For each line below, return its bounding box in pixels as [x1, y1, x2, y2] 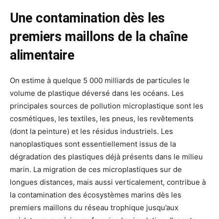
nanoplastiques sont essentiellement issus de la [10, 139, 176, 149]
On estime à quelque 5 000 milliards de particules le [10, 75, 190, 85]
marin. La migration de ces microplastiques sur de [10, 164, 182, 174]
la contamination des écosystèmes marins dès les [10, 190, 181, 199]
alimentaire [10, 47, 74, 63]
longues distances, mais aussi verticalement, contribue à [10, 177, 206, 187]
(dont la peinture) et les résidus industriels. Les [10, 126, 173, 136]
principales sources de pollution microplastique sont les [10, 101, 203, 110]
